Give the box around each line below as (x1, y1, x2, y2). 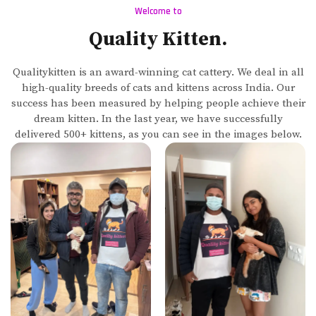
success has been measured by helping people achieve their (11, 96, 305, 110)
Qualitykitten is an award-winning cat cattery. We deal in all (12, 65, 304, 79)
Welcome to (134, 5, 182, 17)
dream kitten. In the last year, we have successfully (33, 111, 283, 126)
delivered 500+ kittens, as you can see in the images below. (14, 127, 302, 141)
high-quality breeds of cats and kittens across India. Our (21, 80, 295, 95)
